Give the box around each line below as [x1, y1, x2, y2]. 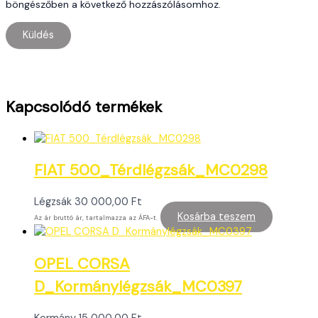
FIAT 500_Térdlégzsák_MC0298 [34, 160, 268, 181]
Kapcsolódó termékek [6, 96, 162, 117]
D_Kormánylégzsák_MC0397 [34, 275, 242, 297]
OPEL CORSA [34, 253, 130, 274]
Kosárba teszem [177, 210, 256, 224]
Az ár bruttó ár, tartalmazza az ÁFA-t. [34, 214, 158, 223]
